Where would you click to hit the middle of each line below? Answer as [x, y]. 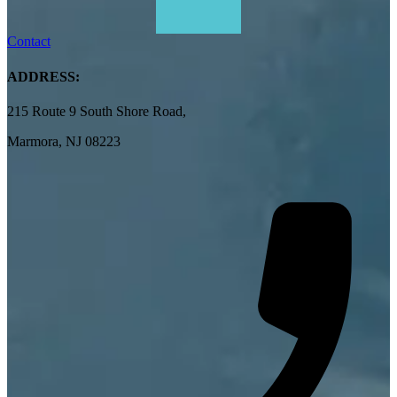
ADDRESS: [43, 76]
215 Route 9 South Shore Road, [97, 111]
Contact [29, 42]
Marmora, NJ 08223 [64, 141]
